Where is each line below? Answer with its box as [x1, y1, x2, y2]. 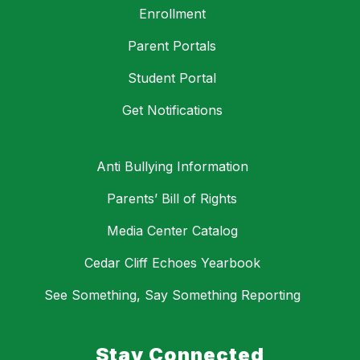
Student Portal [128, 70, 216, 87]
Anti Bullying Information [96, 158, 248, 175]
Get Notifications [121, 102, 223, 119]
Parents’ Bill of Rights [107, 190, 237, 207]
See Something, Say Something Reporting [43, 287, 301, 304]
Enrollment [138, 6, 206, 22]
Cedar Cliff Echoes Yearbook [84, 255, 260, 272]
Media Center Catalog [106, 223, 238, 239]
